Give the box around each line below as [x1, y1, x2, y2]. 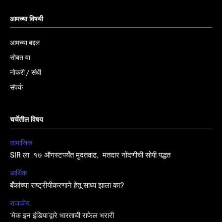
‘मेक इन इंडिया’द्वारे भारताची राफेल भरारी [10, 212, 114, 220]
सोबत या [10, 53, 30, 62]
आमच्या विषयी [10, 15, 43, 23]
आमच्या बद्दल [10, 38, 40, 47]
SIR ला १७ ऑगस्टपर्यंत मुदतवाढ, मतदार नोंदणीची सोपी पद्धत [10, 151, 172, 160]
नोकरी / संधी [10, 67, 41, 77]
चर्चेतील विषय [10, 116, 43, 123]
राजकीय [10, 198, 30, 208]
